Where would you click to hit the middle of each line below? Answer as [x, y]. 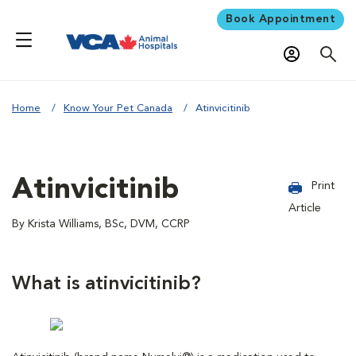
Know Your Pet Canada [118, 108]
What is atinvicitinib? [106, 284]
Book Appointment [281, 19]
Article [305, 208]
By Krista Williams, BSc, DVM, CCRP [101, 224]
